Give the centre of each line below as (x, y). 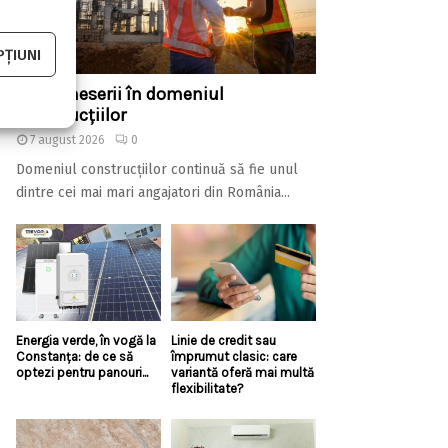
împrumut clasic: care (234, 356)
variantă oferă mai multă (242, 372)
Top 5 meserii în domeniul (120, 94)
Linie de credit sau (223, 340)
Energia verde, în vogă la (86, 340)
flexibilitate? (207, 388)
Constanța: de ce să (74, 356)
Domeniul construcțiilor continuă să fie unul (157, 170)
